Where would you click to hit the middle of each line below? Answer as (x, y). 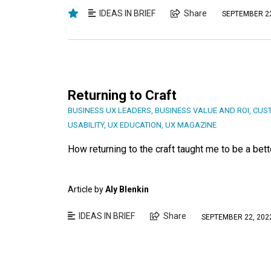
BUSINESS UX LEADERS (109, 111)
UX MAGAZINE (191, 125)
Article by (87, 190)
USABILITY (86, 125)
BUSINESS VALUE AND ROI (202, 111)
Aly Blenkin (127, 190)
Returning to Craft (122, 96)
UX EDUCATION (135, 125)
